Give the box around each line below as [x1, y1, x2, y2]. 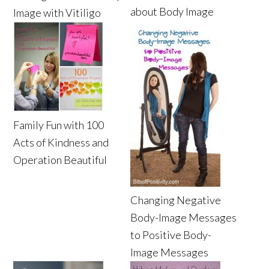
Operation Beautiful [13, 153, 107, 167]
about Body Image [130, 5, 214, 19]
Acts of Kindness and [13, 136, 109, 150]
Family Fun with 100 [13, 118, 104, 132]
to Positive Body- [130, 228, 212, 242]
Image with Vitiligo [13, 6, 101, 20]
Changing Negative [130, 193, 222, 207]
